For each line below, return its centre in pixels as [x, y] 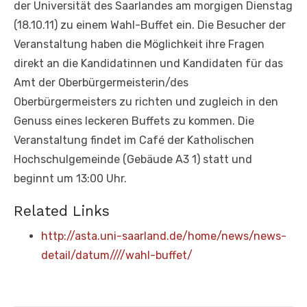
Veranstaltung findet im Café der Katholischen [134, 140]
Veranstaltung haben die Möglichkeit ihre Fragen [139, 44]
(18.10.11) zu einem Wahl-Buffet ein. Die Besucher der [150, 25]
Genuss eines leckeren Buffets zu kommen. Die [134, 121]
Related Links [62, 210]
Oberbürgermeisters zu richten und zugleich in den [146, 101]
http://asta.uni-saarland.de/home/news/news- [164, 236]
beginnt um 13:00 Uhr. [70, 178]
